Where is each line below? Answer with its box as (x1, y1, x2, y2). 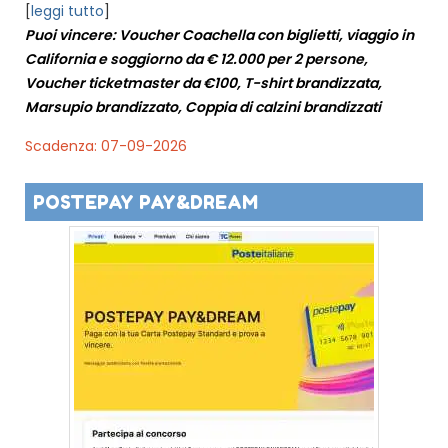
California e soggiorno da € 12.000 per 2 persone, (25, 48, 368, 69)
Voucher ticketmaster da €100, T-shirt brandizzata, (25, 72, 382, 93)
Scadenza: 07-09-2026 (25, 135, 187, 156)
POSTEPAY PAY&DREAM (33, 190, 258, 213)
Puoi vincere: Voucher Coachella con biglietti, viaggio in (25, 24, 414, 45)
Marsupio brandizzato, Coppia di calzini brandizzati (25, 96, 381, 117)
